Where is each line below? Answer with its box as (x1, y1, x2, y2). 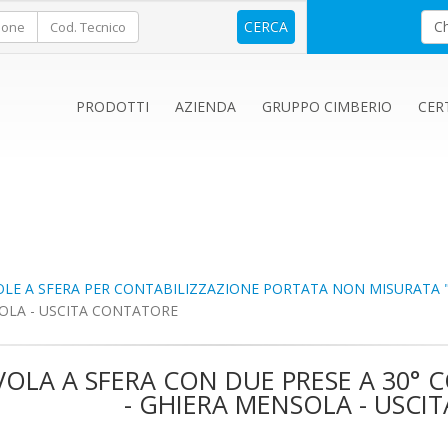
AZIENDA (175, 97, 236, 116)
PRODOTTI (76, 97, 149, 116)
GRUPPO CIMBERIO (262, 97, 392, 116)
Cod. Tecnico (49, 18, 126, 36)
